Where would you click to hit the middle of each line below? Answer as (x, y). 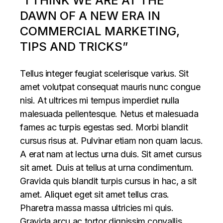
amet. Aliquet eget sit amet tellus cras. (95, 194)
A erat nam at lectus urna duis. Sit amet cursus (111, 154)
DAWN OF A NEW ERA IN (90, 16)
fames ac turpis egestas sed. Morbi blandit (104, 127)
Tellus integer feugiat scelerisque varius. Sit (104, 73)
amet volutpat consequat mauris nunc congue (110, 87)
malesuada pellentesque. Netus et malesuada (109, 114)
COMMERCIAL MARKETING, (100, 31)
